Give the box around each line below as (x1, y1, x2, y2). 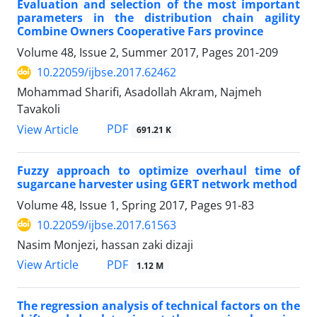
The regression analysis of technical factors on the (17, 297, 300, 313)
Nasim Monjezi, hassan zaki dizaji (17, 236, 193, 253)
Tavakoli (17, 101, 60, 117)
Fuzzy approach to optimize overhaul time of (17, 162, 300, 178)
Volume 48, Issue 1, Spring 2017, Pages (17, 197, 225, 213)
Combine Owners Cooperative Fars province (17, 23, 263, 40)
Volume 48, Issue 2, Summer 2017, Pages (17, 45, 236, 61)
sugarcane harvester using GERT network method (17, 175, 297, 192)
